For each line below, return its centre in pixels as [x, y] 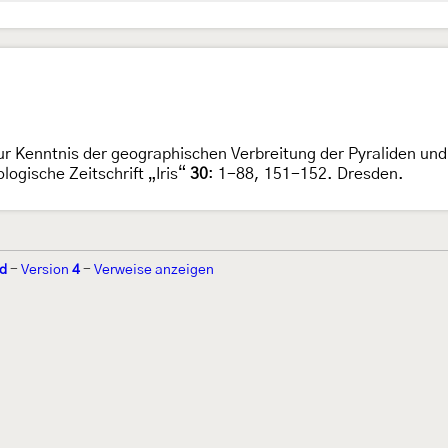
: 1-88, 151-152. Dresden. [306, 174]
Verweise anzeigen [154, 270]
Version [46, 270]
